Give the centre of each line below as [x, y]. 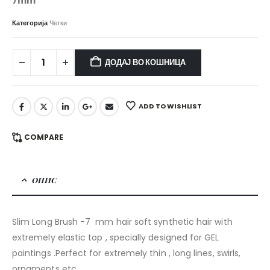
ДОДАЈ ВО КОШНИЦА [146, 62]
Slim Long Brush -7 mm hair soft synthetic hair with [122, 222]
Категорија [31, 23]
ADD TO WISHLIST [170, 106]
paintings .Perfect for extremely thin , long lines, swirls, [127, 253]
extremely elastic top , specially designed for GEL [116, 238]
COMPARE [43, 137]
